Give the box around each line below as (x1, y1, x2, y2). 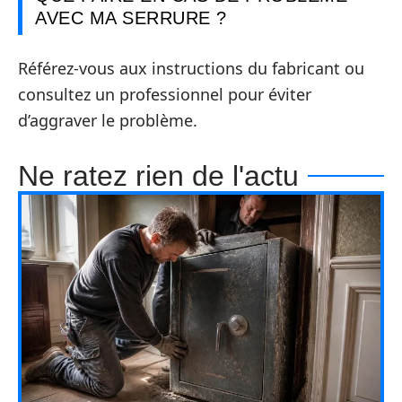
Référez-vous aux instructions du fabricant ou (18, 57, 364, 79)
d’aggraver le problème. (18, 109, 197, 131)
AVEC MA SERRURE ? (35, 8, 227, 29)
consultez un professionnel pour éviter (18, 83, 311, 105)
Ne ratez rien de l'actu (18, 159, 299, 192)
